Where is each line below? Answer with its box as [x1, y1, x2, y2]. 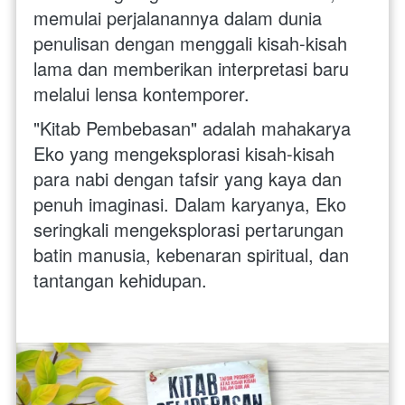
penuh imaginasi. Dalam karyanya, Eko [33, 190, 346, 217]
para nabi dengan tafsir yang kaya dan [33, 165, 342, 192]
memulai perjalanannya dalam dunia [33, 4, 322, 31]
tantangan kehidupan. [33, 266, 207, 293]
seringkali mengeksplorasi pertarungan [33, 215, 344, 242]
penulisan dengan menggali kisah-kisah [33, 29, 347, 56]
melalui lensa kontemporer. [33, 80, 250, 107]
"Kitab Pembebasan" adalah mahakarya [33, 114, 351, 141]
